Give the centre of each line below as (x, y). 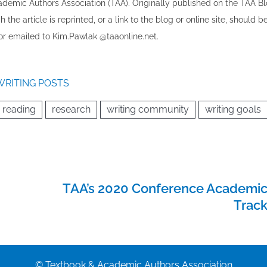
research (71, 110)
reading (19, 110)
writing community (148, 110)
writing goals (233, 110)
